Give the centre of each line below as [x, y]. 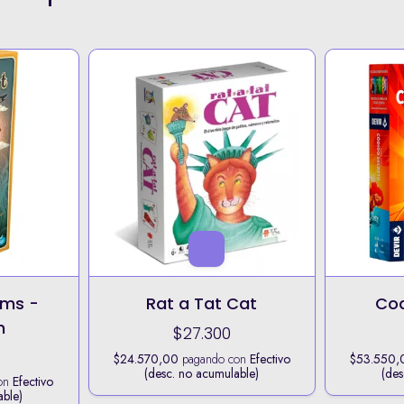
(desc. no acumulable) [202, 373]
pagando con [214, 358]
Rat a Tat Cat [202, 303]
